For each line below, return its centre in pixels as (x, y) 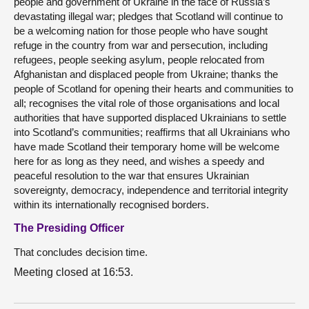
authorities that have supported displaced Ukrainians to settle (150, 118)
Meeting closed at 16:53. (76, 272)
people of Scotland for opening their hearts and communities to (153, 89)
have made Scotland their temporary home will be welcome (147, 147)
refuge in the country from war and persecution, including (141, 45)
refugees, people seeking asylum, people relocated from (139, 60)
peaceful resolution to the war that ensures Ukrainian (131, 176)
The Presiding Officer (69, 228)
